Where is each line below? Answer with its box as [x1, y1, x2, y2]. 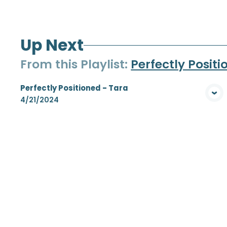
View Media [91, 93, 158, 108]
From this [20, 56, 81, 73]
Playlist [81, 56, 125, 73]
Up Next [20, 34, 84, 57]
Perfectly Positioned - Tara [20, 83, 129, 94]
